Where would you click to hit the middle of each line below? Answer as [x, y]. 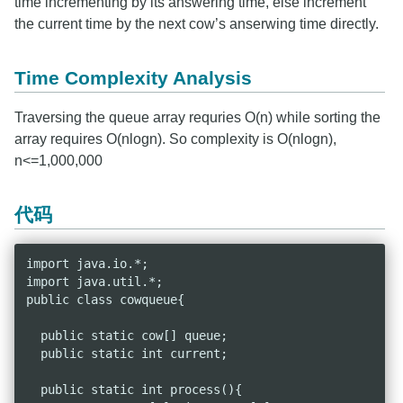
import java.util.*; [94, 282]
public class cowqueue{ [105, 300]
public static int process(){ [134, 390]
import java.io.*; [87, 264]
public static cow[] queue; [126, 336]
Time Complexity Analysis [133, 77]
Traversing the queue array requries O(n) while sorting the [197, 117]
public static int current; [126, 354]
